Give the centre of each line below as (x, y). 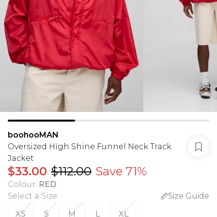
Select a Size (32, 196)
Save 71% (121, 171)
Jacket (21, 158)
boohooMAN (33, 135)
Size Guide (189, 196)
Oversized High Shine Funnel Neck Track (90, 147)
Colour (22, 184)
